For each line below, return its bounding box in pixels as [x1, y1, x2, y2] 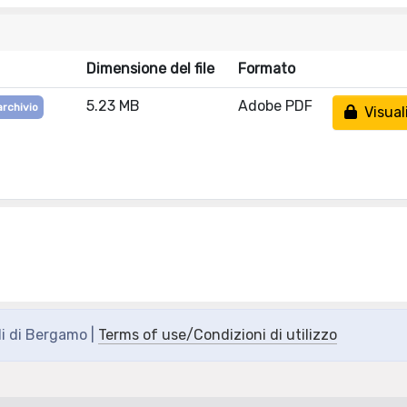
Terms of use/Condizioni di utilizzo [98, 326, 337, 343]
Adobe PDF [238, 97, 313, 114]
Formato [238, 60, 295, 77]
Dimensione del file [86, 60, 214, 77]
